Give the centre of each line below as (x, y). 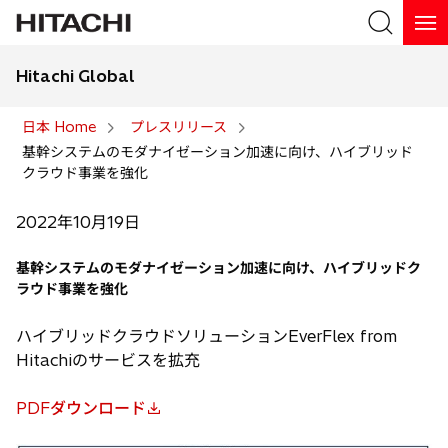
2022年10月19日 (78, 222)
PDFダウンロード (81, 408)
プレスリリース (178, 127)
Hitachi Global (75, 76)
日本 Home (59, 127)
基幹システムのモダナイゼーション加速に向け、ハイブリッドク (218, 268)
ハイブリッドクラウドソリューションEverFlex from (206, 336)
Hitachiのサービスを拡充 (108, 360)
